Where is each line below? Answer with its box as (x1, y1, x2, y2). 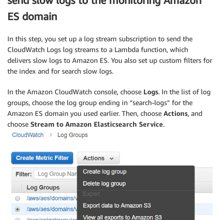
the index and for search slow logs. (7, 66, 113, 75)
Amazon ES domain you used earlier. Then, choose (7, 109, 164, 117)
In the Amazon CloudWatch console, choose (7, 87, 143, 96)
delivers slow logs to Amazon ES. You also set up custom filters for (7, 55, 212, 64)
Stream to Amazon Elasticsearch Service (30, 119, 163, 128)
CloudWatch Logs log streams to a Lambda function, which (7, 45, 188, 54)
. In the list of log (158, 87, 211, 96)
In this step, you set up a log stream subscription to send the (7, 34, 192, 43)
